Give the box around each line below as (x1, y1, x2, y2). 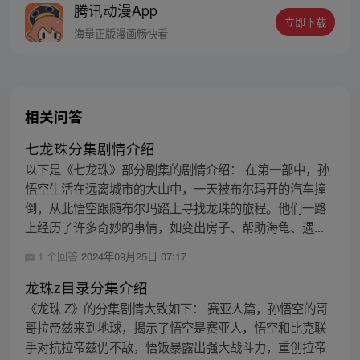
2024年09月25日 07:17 (80, 248, 186, 264)
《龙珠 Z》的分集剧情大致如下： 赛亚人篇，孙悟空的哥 (24, 299, 328, 317)
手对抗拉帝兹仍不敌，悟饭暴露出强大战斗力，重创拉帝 (24, 337, 326, 356)
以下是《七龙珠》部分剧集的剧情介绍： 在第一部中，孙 (24, 160, 329, 178)
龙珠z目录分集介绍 (24, 277, 148, 298)
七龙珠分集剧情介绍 (24, 138, 155, 159)
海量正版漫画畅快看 (74, 25, 169, 41)
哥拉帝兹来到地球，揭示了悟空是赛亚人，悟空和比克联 (24, 318, 326, 337)
